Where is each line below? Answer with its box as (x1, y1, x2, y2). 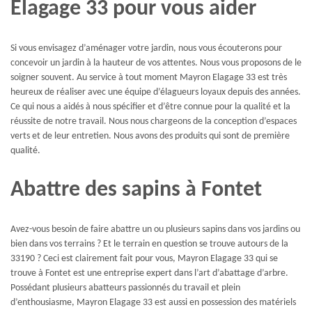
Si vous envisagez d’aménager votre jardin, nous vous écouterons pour (10, 43, 282, 54)
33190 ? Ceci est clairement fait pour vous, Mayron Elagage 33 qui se (10, 253, 278, 265)
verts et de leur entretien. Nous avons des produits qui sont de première (10, 131, 290, 142)
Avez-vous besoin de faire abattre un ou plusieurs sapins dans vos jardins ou (10, 224, 300, 235)
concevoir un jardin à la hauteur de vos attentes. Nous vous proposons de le (10, 58, 302, 69)
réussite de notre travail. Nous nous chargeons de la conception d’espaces (10, 116, 297, 127)
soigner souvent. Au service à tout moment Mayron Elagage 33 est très (10, 72, 287, 84)
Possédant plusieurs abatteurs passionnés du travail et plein (10, 283, 240, 294)
